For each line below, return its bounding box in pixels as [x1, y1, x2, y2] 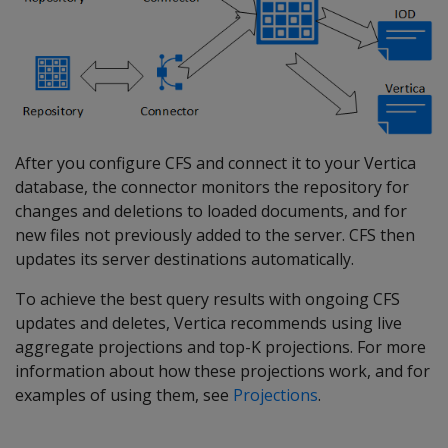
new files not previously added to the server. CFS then [15, 224, 415, 247]
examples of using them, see [15, 384, 233, 407]
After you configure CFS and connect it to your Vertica [15, 152, 416, 175]
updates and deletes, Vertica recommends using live [15, 312, 402, 335]
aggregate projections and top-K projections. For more [15, 336, 426, 359]
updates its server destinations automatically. [15, 248, 354, 271]
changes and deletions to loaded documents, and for [15, 200, 407, 223]
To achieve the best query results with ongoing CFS [15, 288, 400, 311]
